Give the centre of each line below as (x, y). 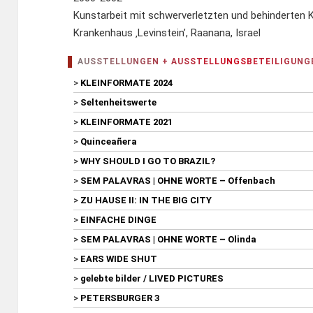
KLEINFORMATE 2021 (127, 122)
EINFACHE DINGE (119, 220)
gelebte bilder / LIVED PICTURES (152, 279)
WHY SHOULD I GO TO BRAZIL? (148, 161)
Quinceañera (109, 142)
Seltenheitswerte (119, 103)
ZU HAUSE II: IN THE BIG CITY (146, 201)
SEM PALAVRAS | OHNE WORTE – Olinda (169, 240)
